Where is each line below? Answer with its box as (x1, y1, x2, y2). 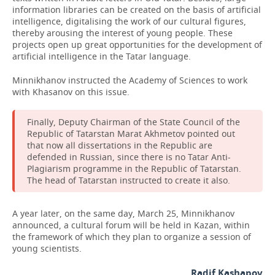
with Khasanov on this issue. (12, 86, 130, 98)
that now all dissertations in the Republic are (27, 139, 212, 151)
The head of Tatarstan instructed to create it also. (27, 174, 230, 186)
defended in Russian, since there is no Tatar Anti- (27, 151, 231, 163)
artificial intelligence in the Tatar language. (12, 50, 191, 62)
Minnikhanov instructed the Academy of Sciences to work (12, 74, 247, 86)
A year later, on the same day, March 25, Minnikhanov (12, 207, 234, 219)
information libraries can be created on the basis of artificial (12, 4, 261, 15)
